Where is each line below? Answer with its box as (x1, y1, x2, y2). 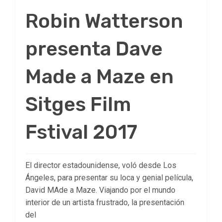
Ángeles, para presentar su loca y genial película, (25, 173, 193, 183)
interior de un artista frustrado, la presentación (25, 198, 184, 208)
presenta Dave (25, 37, 163, 61)
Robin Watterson (25, 9, 183, 33)
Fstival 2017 (25, 120, 137, 144)
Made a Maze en (25, 65, 173, 89)
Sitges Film (25, 93, 131, 116)
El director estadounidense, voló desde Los (25, 161, 176, 170)
